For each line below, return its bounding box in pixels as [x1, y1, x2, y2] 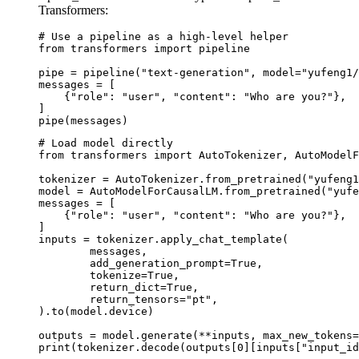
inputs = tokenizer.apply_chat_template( [38, 232, 288, 245]
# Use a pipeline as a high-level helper [38, 30, 288, 42]
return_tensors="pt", [38, 292, 90, 305]
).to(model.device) [38, 305, 154, 317]
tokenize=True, [38, 268, 90, 281]
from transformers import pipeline [38, 42, 250, 54]
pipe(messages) [38, 114, 128, 127]
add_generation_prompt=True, [38, 256, 90, 269]
